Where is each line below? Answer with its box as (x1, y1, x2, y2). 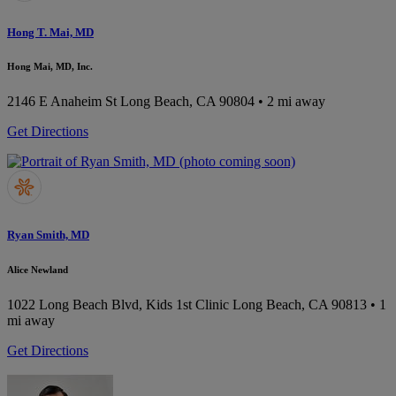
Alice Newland (7, 263, 68, 275)
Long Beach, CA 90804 (120, 94, 255, 110)
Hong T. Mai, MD (7, 25, 94, 39)
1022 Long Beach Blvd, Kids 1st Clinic (7, 296, 229, 312)
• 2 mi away (255, 94, 325, 110)
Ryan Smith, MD (7, 227, 89, 241)
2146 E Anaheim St (7, 94, 117, 110)
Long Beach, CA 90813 (232, 296, 367, 312)
